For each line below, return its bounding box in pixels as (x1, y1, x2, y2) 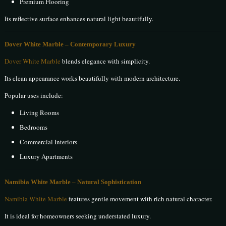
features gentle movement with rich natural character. (67, 194, 213, 204)
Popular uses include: (5, 91, 64, 100)
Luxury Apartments (20, 152, 73, 161)
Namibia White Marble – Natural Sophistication (5, 178, 142, 186)
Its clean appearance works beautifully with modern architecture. (5, 74, 181, 83)
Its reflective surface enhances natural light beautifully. (5, 14, 154, 24)
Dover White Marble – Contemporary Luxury (5, 40, 136, 48)
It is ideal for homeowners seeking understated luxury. (5, 211, 151, 221)
